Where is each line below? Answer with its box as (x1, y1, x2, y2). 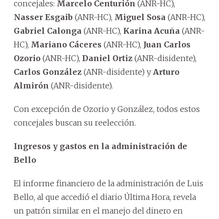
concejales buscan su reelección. (14, 118, 136, 128)
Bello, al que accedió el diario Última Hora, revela (14, 192, 196, 202)
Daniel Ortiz (82, 53, 132, 64)
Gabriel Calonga (14, 26, 82, 36)
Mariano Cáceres (31, 40, 102, 50)
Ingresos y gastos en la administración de (14, 141, 187, 152)
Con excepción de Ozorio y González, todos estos (14, 104, 200, 114)
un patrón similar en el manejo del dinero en (14, 206, 183, 216)
